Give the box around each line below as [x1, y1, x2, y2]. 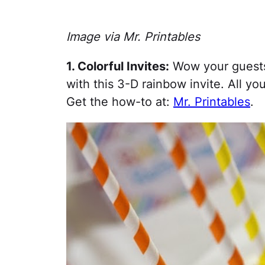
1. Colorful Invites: [66, 59, 169, 73]
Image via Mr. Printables [66, 30, 200, 44]
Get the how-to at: [66, 95, 173, 109]
